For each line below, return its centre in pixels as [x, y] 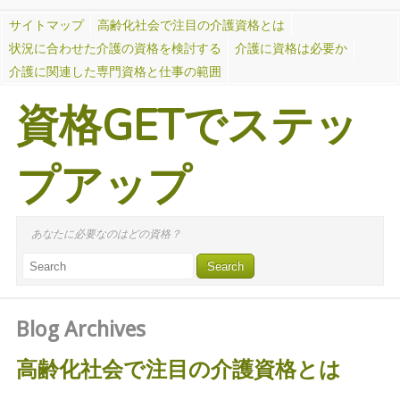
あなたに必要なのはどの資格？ [106, 234]
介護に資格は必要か [291, 48]
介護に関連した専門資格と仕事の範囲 [115, 71]
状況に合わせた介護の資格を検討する [115, 48]
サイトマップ [46, 25]
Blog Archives [81, 329]
